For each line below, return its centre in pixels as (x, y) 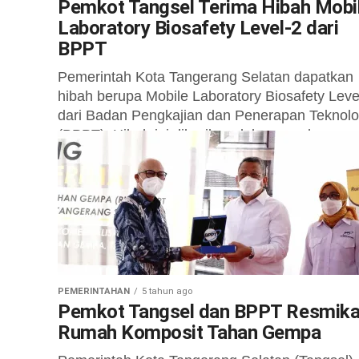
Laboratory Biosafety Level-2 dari (198, 28)
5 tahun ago (167, 291)
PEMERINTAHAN (94, 291)
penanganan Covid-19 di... (142, 154)
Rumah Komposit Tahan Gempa (190, 333)
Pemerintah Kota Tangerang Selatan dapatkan (206, 77)
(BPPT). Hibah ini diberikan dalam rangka (190, 135)
